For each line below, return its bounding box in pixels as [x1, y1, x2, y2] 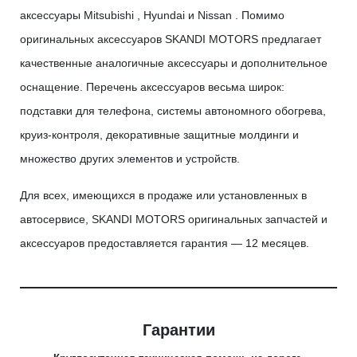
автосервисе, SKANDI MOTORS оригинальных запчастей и [20, 213, 328, 226]
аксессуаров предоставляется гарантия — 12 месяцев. [20, 237, 309, 250]
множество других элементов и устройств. [20, 152, 240, 166]
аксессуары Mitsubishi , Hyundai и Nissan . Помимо [20, 9, 284, 22]
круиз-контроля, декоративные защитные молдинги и [20, 128, 299, 142]
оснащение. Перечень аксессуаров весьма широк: [20, 80, 284, 94]
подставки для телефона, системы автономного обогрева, [20, 104, 326, 118]
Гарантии [142, 321, 215, 339]
